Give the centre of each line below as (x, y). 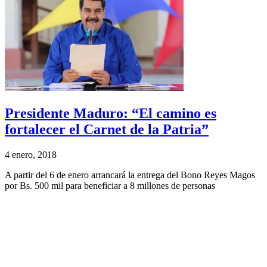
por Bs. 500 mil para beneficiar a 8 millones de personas (110, 185)
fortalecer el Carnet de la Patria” (107, 129)
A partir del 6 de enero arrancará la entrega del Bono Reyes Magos (130, 175)
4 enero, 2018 (31, 154)
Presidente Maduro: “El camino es (111, 113)
